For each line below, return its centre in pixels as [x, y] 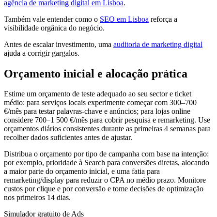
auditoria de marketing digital [158, 44]
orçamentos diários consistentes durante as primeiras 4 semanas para [107, 129]
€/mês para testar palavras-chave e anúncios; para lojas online [97, 111]
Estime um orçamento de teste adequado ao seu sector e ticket [98, 94]
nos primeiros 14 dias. [37, 198]
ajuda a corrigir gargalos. [42, 53]
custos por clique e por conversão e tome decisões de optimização [104, 189]
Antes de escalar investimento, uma [59, 44]
